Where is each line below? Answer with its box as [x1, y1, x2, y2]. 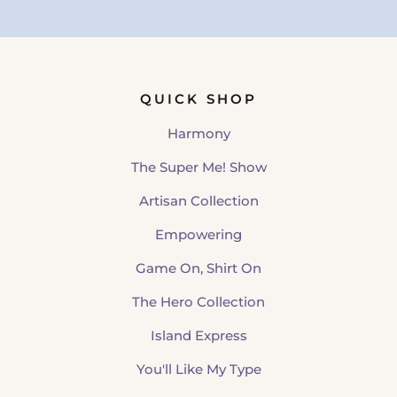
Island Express [150, 327, 247, 344]
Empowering [155, 226, 242, 243]
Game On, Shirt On [136, 260, 261, 276]
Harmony [167, 125, 230, 142]
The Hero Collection [132, 293, 265, 310]
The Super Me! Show [130, 159, 267, 175]
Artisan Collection [138, 192, 259, 209]
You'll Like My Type [136, 361, 261, 378]
